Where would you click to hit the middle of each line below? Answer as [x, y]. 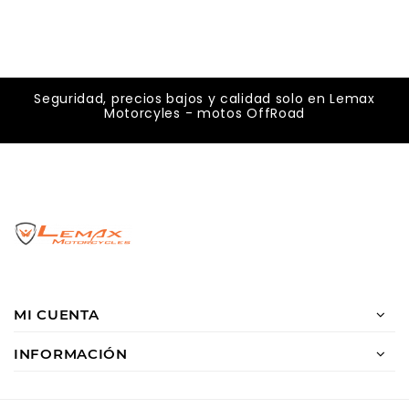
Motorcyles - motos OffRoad [204, 113]
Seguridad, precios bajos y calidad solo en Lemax [204, 98]
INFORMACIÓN [71, 353]
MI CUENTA [57, 314]
